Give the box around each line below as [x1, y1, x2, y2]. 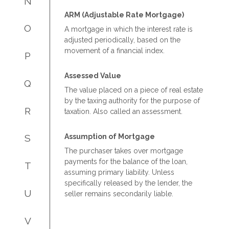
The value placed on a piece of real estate [64, 85, 203, 94]
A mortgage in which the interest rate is [64, 25, 193, 33]
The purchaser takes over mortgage [64, 146, 183, 155]
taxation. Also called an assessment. [64, 107, 182, 116]
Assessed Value [64, 71, 121, 80]
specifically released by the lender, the [64, 178, 192, 187]
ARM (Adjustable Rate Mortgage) [64, 10, 184, 19]
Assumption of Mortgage [64, 132, 155, 141]
